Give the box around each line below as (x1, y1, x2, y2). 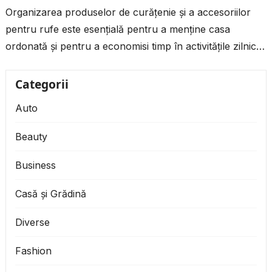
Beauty (15, 131, 47, 143)
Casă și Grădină (15, 188, 86, 200)
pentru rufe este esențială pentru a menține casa (5, 23, 230, 36)
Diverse (15, 216, 50, 229)
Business (15, 159, 56, 172)
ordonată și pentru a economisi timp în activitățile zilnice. (5, 40, 264, 53)
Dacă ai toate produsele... (5, 57, 122, 70)
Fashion (15, 245, 52, 257)
